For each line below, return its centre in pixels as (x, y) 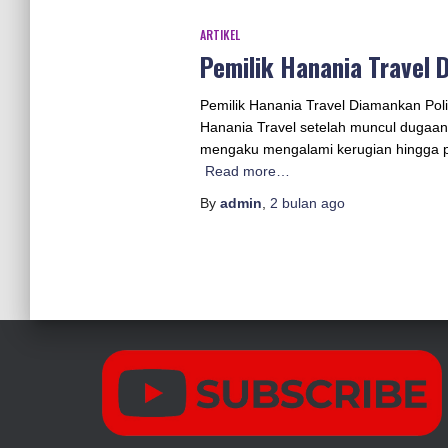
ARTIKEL (219, 34)
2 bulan (293, 203)
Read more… (247, 171)
